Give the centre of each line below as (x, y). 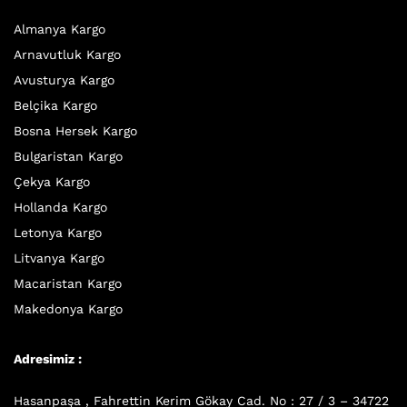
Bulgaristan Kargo (68, 157)
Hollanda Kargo (60, 208)
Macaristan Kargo (68, 284)
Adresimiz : (48, 359)
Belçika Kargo (55, 106)
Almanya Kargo (60, 30)
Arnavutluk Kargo (67, 55)
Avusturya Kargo (64, 80)
